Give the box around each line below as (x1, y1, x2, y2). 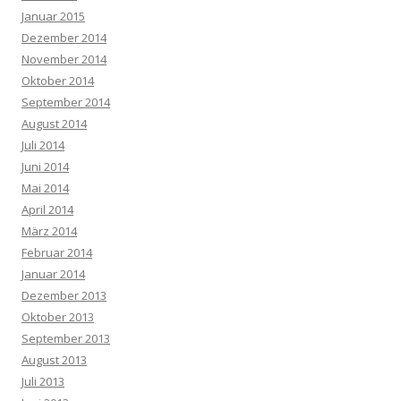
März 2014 (21, 223, 77, 240)
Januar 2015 (21, 8, 85, 25)
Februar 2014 (21, 244, 92, 261)
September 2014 (21, 94, 110, 111)
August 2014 (21, 115, 87, 132)
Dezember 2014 (21, 30, 107, 47)
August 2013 (21, 352, 87, 369)
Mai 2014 (21, 180, 69, 197)
